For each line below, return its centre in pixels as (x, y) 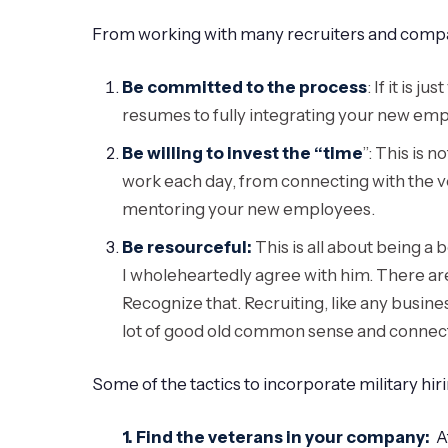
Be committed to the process (245, 86)
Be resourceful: (187, 247)
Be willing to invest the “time (243, 152)
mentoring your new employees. (249, 208)
